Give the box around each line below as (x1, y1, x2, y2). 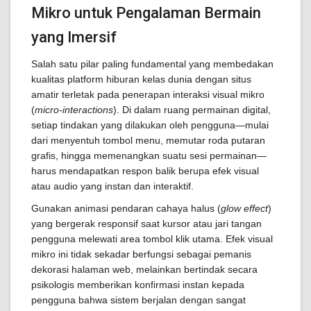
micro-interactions (35, 104, 113, 115)
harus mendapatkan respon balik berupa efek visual (31, 165, 259, 176)
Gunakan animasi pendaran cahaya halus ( (31, 203, 221, 214)
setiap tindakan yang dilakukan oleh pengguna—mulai (31, 119, 269, 131)
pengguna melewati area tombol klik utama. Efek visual (31, 233, 273, 244)
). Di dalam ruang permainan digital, (113, 104, 271, 115)
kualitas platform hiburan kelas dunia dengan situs (31, 74, 251, 85)
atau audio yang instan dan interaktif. (31, 180, 194, 192)
